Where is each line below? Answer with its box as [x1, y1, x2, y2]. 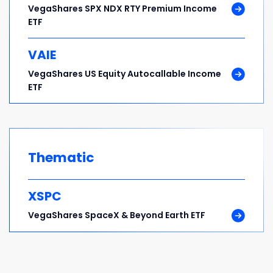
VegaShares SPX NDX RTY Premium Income [28, 2, 217, 15]
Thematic [28, 148, 94, 167]
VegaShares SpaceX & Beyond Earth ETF [28, 209, 205, 221]
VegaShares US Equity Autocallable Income [28, 68, 221, 80]
